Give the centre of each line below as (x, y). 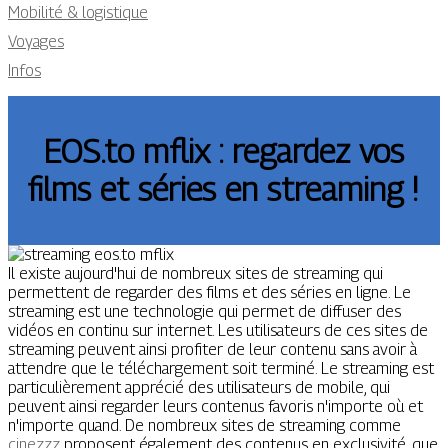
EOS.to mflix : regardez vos (224, 151)
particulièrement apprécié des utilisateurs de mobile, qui (199, 387)
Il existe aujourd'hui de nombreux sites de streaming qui (195, 273)
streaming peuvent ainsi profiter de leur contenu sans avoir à (212, 349)
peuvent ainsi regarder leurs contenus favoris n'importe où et (215, 406)
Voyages (36, 41)
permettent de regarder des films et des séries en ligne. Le (209, 292)
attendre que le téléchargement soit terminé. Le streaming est (221, 368)
